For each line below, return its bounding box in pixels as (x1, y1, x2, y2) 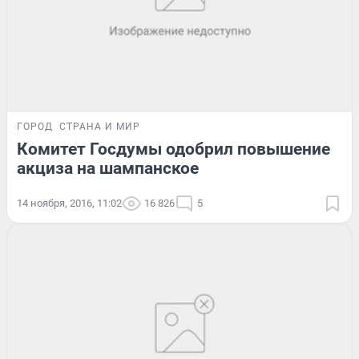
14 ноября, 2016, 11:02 (17, 197, 122, 210)
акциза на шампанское (17, 159, 199, 179)
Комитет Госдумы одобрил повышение (17, 139, 330, 159)
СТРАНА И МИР (59, 121, 140, 133)
